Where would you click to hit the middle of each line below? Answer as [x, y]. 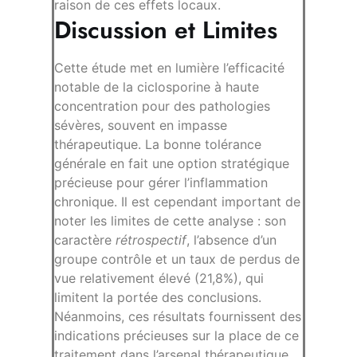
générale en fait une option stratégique [172, 164]
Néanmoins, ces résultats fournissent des [178, 317]
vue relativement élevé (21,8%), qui [159, 279]
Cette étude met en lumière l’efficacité [169, 68]
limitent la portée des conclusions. [158, 298]
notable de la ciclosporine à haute [157, 87]
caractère [85, 240]
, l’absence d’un [231, 240]
